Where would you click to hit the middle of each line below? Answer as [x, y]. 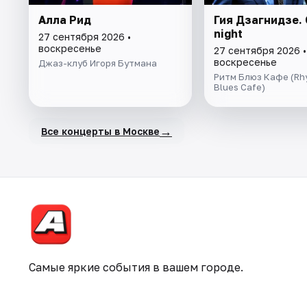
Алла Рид [65, 20]
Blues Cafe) [239, 87]
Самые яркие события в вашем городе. [136, 268]
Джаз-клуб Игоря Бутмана [98, 63]
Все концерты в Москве [100, 131]
